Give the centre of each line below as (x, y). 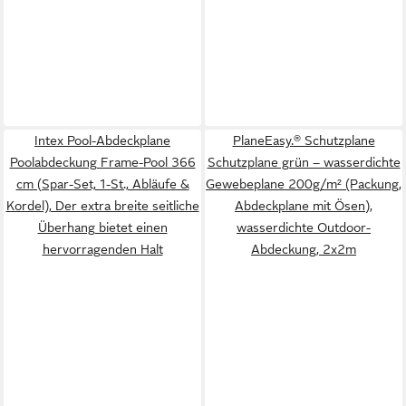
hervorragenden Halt (102, 249)
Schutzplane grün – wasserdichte (304, 162)
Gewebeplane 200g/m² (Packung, (304, 184)
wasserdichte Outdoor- (304, 227)
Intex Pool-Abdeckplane (102, 140)
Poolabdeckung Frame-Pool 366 (102, 162)
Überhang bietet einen (102, 227)
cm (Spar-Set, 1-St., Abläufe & (102, 184)
